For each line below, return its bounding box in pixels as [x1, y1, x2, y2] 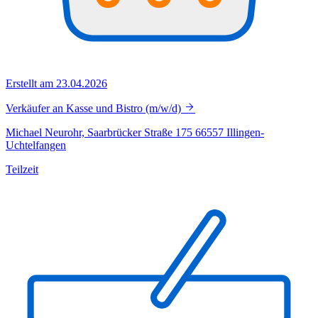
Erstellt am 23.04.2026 [6, 77, 107, 90]
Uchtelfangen [6, 139, 66, 152]
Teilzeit [6, 163, 38, 176]
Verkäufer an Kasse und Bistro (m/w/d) [6, 102, 184, 115]
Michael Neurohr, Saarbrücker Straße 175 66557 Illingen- [6, 126, 264, 139]
